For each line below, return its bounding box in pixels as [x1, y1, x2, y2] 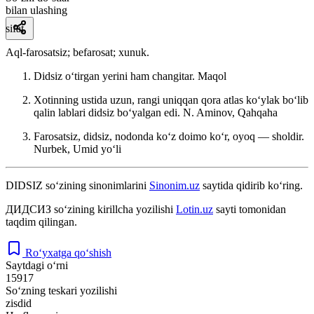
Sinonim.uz [149, 179, 200, 191]
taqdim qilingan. [6, 215, 77, 228]
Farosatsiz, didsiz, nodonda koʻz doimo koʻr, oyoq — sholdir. [34, 130, 304, 142]
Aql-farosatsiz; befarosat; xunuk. [6, 46, 149, 58]
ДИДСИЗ [6, 203, 51, 215]
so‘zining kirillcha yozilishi [51, 203, 176, 215]
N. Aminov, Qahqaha [183, 106, 278, 118]
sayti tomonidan [213, 203, 286, 215]
